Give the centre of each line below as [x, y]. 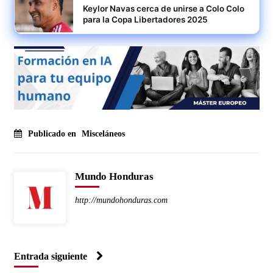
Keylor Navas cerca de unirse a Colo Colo [163, 9]
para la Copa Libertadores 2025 [145, 19]
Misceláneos [103, 133]
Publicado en [53, 133]
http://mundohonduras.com [121, 200]
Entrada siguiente [50, 256]
